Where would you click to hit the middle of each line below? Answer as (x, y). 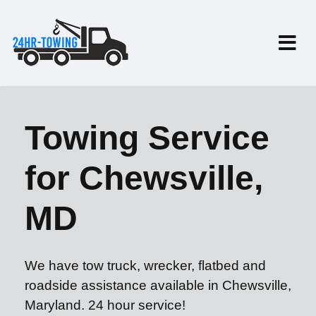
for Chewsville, (144, 178)
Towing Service (147, 138)
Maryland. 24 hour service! (105, 305)
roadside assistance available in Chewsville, (158, 285)
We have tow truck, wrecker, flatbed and (145, 266)
